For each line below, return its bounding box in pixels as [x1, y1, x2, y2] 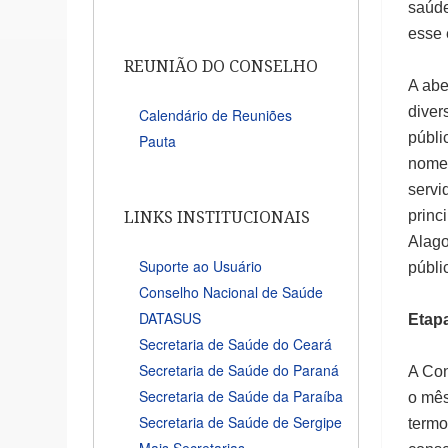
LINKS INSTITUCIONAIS [124, 207, 311, 227]
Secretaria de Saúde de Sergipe [139, 411, 343, 432]
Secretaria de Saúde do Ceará [139, 333, 333, 354]
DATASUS [139, 307, 202, 328]
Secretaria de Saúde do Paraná [139, 359, 340, 380]
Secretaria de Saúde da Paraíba [139, 385, 344, 406]
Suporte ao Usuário [139, 255, 263, 276]
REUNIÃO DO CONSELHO [124, 56, 319, 76]
